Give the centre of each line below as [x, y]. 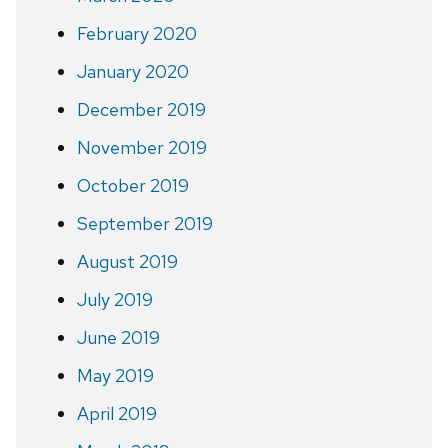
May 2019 [115, 375]
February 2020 [136, 33]
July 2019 [114, 299]
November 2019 [141, 147]
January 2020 [132, 71]
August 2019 [127, 261]
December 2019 [141, 109]
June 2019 [118, 337]
